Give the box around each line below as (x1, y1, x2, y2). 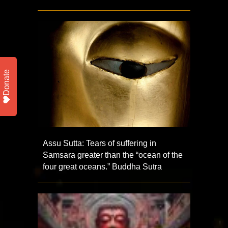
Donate (2, 69, 11, 96)
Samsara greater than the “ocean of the (43, 151, 183, 159)
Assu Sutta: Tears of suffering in (43, 139, 156, 148)
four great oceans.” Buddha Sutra (43, 162, 162, 171)
